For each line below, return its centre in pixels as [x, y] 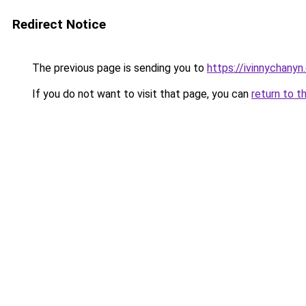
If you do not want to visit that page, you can [140, 94]
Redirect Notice [59, 24]
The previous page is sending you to [118, 68]
